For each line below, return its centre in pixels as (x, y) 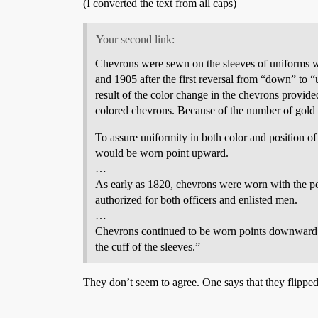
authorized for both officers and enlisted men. (196, 199)
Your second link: (135, 39)
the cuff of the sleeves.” (148, 246)
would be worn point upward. (162, 153)
